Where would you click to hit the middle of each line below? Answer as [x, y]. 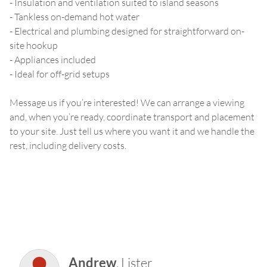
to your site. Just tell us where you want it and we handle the [132, 131]
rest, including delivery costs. [68, 145]
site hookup [34, 45]
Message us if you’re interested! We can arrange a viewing [127, 102]
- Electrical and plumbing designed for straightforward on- [127, 31]
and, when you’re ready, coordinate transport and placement [132, 117]
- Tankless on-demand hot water [74, 16]
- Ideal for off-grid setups [60, 74]
